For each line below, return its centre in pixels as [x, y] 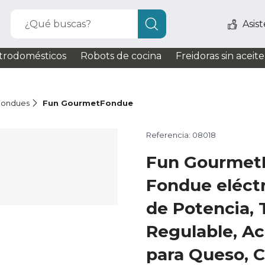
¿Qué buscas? [58, 24]
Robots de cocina [121, 56]
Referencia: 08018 [181, 135]
